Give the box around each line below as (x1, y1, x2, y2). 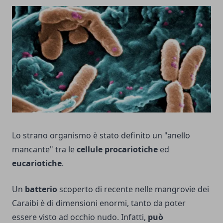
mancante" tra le (12, 143, 77, 155)
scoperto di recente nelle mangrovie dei (59, 183, 209, 195)
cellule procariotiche (77, 143, 158, 155)
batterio (25, 183, 59, 195)
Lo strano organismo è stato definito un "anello (12, 129, 190, 141)
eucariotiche (12, 157, 62, 169)
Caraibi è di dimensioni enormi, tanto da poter (12, 197, 186, 209)
